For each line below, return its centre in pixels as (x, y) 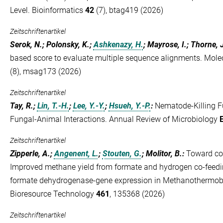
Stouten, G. (122, 154)
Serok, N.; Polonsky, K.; (52, 45)
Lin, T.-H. (53, 106)
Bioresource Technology (53, 194)
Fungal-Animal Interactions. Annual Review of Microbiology (114, 119)
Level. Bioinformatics (47, 10)
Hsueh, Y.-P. (130, 106)
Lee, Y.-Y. (89, 106)
